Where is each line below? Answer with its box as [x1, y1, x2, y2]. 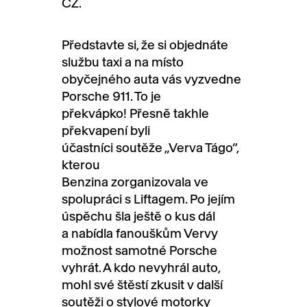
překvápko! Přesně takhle [62, 105, 209, 121]
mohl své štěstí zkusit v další [62, 276, 223, 293]
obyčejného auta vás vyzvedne [62, 71, 241, 87]
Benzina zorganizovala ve [62, 173, 208, 190]
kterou [62, 156, 100, 173]
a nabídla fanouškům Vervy [62, 225, 218, 241]
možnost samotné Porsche [62, 242, 217, 258]
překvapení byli [62, 122, 150, 138]
